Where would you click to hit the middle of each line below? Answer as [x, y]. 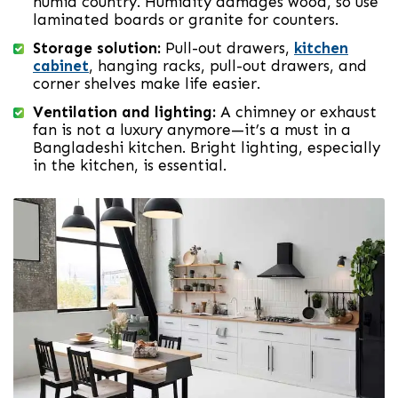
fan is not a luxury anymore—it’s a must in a [192, 130]
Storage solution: [97, 48]
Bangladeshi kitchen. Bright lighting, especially [207, 148]
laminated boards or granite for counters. [186, 20]
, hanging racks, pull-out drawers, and [228, 66]
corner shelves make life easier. [147, 84]
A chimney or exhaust [296, 112]
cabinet [61, 66]
